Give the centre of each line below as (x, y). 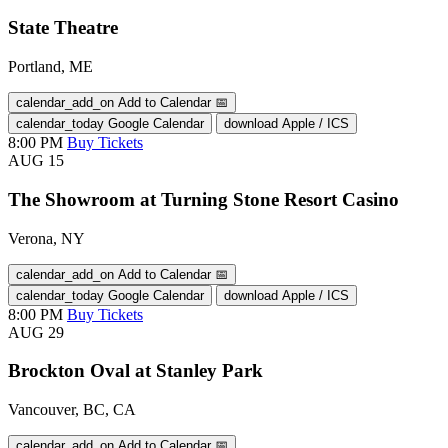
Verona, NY (46, 238)
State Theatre (63, 28)
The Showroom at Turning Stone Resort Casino (203, 199)
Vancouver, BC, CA (72, 409)
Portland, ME (50, 67)
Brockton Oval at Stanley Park (135, 371)
